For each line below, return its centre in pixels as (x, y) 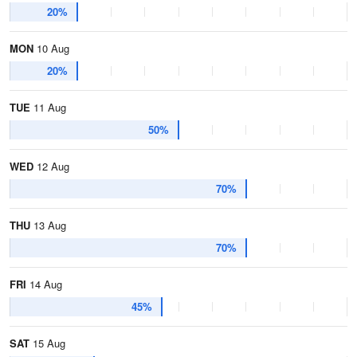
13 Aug (48, 225)
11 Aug (48, 107)
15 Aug (47, 343)
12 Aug (51, 166)
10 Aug (51, 48)
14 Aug (44, 284)
